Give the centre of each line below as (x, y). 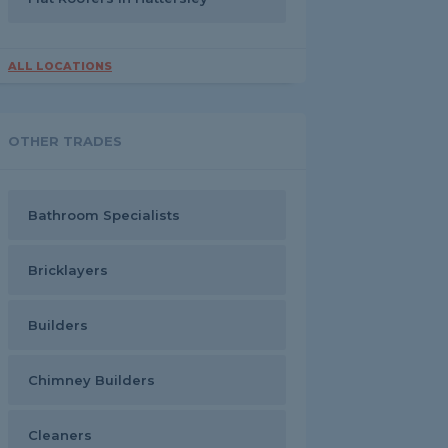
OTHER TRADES (65, 141)
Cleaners (60, 435)
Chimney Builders (91, 380)
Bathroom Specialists (104, 215)
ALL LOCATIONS (60, 66)
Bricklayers (68, 270)
